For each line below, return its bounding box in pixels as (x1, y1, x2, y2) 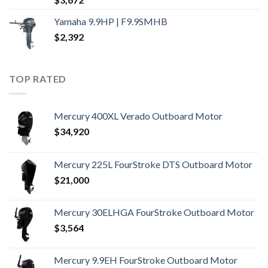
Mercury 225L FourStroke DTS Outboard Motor (54, 158, 252, 170)
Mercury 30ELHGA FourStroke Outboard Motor (54, 206, 254, 218)
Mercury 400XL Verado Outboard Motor (54, 109, 223, 121)
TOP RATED (9, 73, 67, 84)
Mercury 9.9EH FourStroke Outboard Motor (54, 254, 237, 266)
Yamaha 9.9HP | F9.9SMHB (54, 16, 167, 27)
